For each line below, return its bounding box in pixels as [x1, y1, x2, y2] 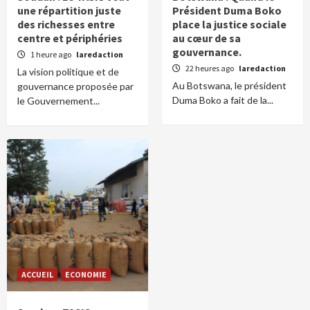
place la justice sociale [172, 17, 286, 32]
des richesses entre [17, 17, 115, 32]
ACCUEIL [21, 269, 53, 280]
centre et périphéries [17, 31, 122, 46]
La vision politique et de [17, 66, 119, 78]
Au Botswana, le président [172, 80, 286, 92]
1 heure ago [30, 49, 73, 60]
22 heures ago [185, 63, 235, 74]
